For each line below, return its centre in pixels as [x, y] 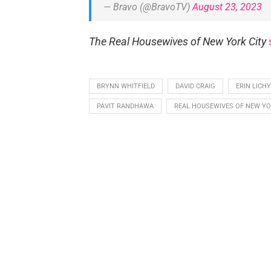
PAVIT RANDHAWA [125, 106]
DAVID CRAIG [195, 86]
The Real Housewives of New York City [177, 41]
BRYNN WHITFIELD [126, 86]
